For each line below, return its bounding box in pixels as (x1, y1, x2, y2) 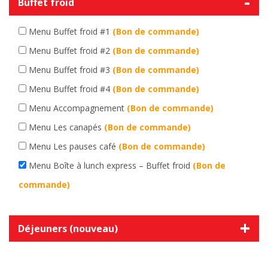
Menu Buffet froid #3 (29, 64, 112, 76)
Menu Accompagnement (29, 102, 127, 114)
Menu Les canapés (29, 121, 104, 133)
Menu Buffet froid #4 (29, 83, 112, 95)
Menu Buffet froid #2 (29, 45, 112, 57)
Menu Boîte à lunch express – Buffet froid (29, 160, 193, 172)
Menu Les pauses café (29, 141, 118, 153)
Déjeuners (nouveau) (18, 222, 118, 236)
